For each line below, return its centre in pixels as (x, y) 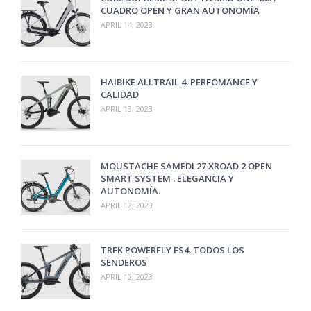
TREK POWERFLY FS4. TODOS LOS (173, 250)
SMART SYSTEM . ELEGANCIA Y (168, 178)
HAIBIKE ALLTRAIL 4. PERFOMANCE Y (179, 82)
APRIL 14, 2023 (127, 25)
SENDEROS (124, 262)
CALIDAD (120, 94)
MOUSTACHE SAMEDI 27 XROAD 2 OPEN (187, 166)
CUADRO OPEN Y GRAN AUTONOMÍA (180, 10)
